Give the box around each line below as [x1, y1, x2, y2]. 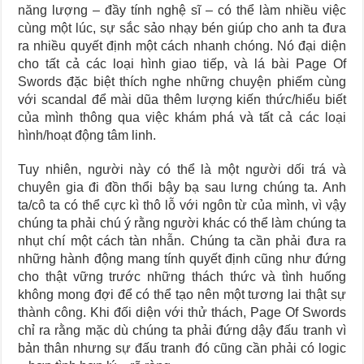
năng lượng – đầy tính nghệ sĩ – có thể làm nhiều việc [18, 3, 346, 17]
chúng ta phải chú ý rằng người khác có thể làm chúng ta [18, 216, 346, 230]
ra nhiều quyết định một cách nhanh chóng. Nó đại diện [18, 39, 346, 53]
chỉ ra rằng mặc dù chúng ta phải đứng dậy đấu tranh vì [18, 323, 346, 337]
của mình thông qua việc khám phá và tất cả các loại [18, 110, 346, 124]
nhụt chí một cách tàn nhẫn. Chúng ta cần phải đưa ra [18, 234, 346, 248]
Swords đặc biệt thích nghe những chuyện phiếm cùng [18, 75, 346, 89]
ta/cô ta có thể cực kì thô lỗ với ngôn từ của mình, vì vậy [18, 198, 346, 212]
